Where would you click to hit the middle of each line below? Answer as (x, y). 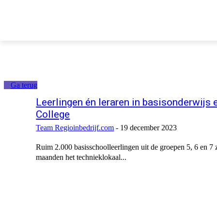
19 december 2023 (149, 127)
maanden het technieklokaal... (81, 157)
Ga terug (24, 85)
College (53, 114)
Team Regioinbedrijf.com (75, 127)
